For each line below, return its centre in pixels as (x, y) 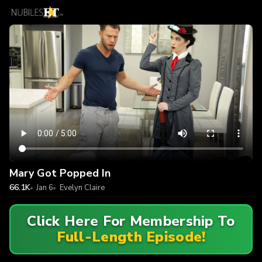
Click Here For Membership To (131, 221)
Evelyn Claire (82, 187)
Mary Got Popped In (60, 173)
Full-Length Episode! (131, 237)
